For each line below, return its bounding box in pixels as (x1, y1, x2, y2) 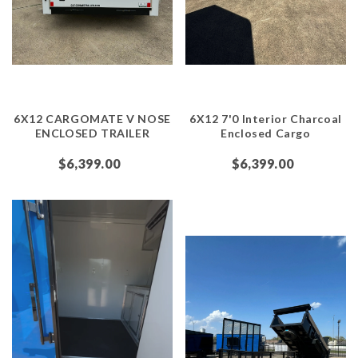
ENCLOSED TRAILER (34, 126, 150, 141)
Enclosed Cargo (221, 126, 311, 141)
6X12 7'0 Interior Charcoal (189, 112, 342, 126)
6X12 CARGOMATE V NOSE (14, 112, 171, 126)
